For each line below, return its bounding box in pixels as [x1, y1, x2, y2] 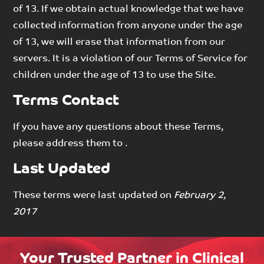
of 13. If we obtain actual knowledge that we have [13, 4, 244, 14]
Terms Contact [13, 93, 120, 108]
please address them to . [13, 138, 128, 148]
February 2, [174, 190, 226, 200]
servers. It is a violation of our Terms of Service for [13, 54, 248, 64]
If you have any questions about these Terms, [13, 122, 224, 132]
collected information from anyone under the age [13, 21, 243, 31]
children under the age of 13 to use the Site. [13, 70, 216, 80]
